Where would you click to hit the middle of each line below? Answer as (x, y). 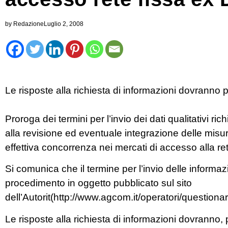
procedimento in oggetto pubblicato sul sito (98, 183)
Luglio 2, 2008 (64, 24)
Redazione (28, 24)
